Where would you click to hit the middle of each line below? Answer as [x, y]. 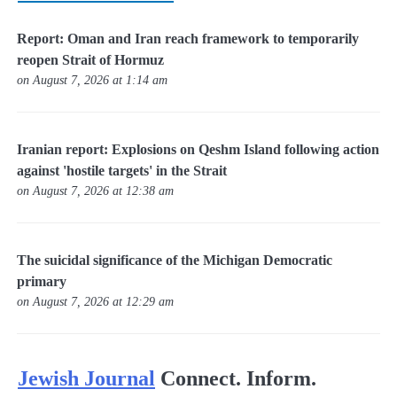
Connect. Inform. [238, 378]
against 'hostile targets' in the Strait [122, 171]
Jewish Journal [86, 378]
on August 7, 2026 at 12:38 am [96, 191]
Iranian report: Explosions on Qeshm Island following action [198, 150]
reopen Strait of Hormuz [91, 59]
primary [42, 282]
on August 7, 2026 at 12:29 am [96, 302]
